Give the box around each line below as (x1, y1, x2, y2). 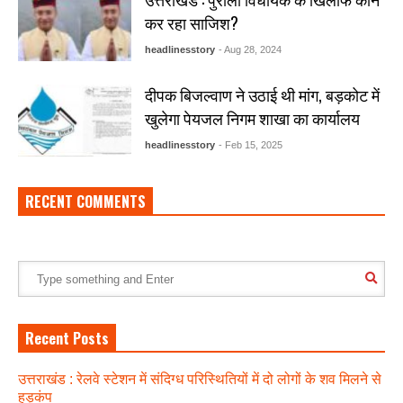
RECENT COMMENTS (25, 191, 146, 213)
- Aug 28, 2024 (218, 44, 282, 56)
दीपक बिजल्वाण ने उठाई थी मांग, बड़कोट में (144, 83, 380, 107)
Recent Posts (25, 327, 109, 350)
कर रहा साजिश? (144, 11, 238, 35)
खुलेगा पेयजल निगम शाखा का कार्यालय (144, 106, 360, 130)
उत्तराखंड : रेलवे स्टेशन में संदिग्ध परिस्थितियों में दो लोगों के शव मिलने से (18, 372, 381, 388)
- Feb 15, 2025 (218, 139, 282, 151)
